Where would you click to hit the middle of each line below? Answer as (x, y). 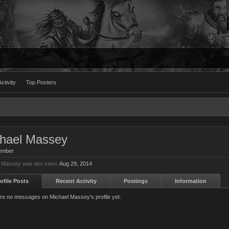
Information (191, 181)
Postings (136, 181)
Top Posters (41, 82)
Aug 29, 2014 (76, 164)
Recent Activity (76, 181)
